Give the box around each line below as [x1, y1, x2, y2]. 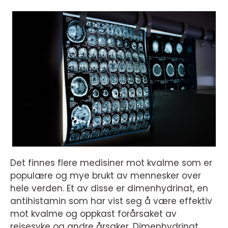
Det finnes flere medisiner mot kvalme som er [10, 157, 212, 169]
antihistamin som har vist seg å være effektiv [10, 195, 212, 208]
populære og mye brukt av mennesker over [10, 169, 201, 182]
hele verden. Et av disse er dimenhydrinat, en [10, 182, 208, 195]
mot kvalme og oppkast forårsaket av [10, 208, 177, 220]
